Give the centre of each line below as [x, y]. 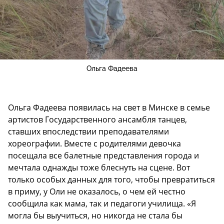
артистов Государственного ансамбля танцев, [97, 120]
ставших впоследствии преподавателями [88, 132]
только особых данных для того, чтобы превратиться [111, 180]
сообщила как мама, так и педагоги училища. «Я [102, 204]
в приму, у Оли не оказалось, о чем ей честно [97, 192]
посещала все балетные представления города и [103, 156]
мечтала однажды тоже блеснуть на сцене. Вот [99, 168]
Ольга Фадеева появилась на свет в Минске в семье [109, 108]
